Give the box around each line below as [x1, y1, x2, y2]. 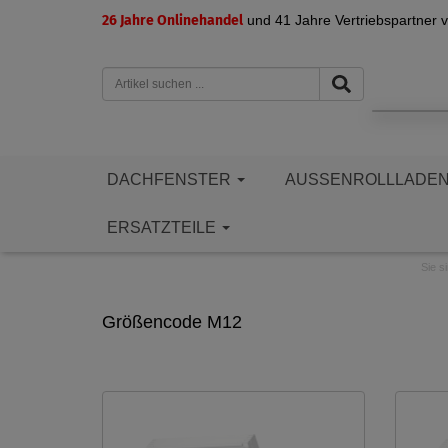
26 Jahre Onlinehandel [102, 12, 243, 29]
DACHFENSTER [107, 170, 235, 188]
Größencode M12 [102, 311, 242, 332]
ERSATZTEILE [107, 218, 220, 236]
